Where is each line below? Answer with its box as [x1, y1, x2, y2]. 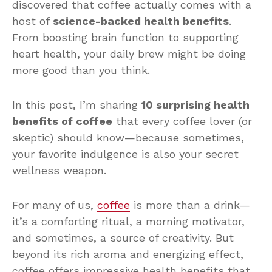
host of [12, 14, 53, 27]
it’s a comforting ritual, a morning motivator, [12, 214, 245, 228]
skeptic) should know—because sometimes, [12, 131, 244, 144]
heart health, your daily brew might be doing [12, 47, 246, 60]
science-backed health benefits [53, 14, 229, 27]
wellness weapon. [12, 163, 106, 177]
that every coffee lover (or [112, 114, 252, 127]
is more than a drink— [130, 198, 250, 211]
